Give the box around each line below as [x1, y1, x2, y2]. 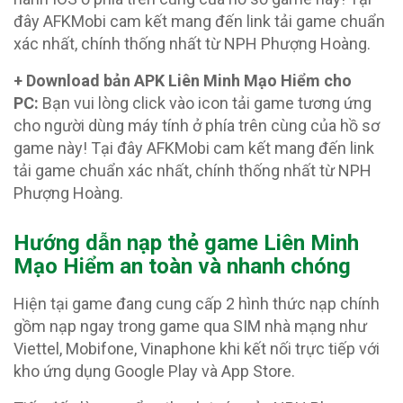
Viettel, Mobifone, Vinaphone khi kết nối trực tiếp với [13, 339, 380, 359]
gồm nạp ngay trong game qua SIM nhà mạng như [13, 317, 367, 336]
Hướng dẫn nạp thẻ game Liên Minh [13, 230, 359, 256]
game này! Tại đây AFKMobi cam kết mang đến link [13, 139, 374, 158]
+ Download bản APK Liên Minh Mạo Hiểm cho [13, 71, 352, 91]
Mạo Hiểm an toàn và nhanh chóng [13, 254, 351, 280]
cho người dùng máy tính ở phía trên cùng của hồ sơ [13, 116, 380, 136]
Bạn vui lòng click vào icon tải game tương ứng [42, 94, 372, 113]
